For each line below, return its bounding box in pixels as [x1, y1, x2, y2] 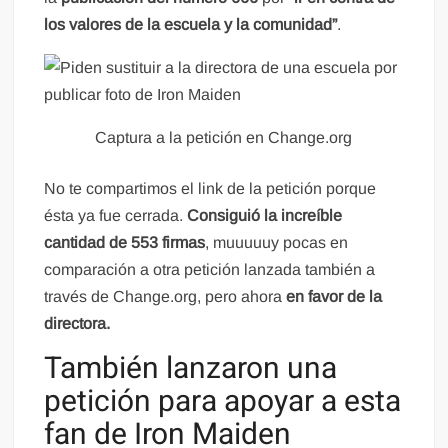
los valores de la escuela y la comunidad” [44, 15, 338, 33]
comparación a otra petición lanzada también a [44, 260, 376, 278]
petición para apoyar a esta [44, 379, 402, 424]
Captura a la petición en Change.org [95, 128, 353, 146]
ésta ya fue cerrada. [44, 206, 188, 224]
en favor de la [286, 287, 383, 305]
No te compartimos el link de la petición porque [44, 179, 377, 197]
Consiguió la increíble [187, 206, 343, 224]
